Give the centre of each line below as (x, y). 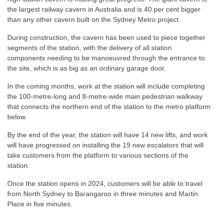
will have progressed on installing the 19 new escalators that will (105, 145)
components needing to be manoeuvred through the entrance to (106, 58)
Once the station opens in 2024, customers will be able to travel (105, 183)
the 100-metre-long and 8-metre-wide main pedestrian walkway (105, 96)
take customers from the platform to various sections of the (98, 155)
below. (18, 117)
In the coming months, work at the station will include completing (106, 86)
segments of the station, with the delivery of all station (90, 48)
